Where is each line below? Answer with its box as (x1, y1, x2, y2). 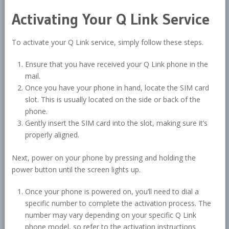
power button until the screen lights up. (11, 165, 141, 175)
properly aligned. (25, 130, 80, 140)
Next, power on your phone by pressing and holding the (11, 153, 196, 163)
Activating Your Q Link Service (11, 10, 210, 29)
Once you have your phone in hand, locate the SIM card (25, 83, 210, 93)
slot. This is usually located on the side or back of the (25, 95, 201, 105)
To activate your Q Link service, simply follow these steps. (11, 37, 203, 48)
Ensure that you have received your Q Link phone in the (25, 59, 209, 70)
